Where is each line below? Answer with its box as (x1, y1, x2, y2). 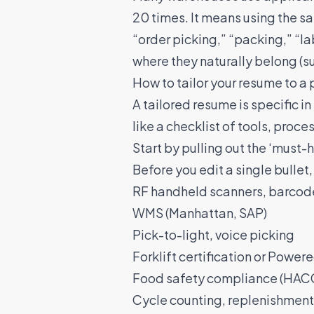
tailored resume (142, 96, 237, 113)
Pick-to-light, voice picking (132, 226, 294, 243)
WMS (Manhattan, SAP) (132, 205, 267, 221)
